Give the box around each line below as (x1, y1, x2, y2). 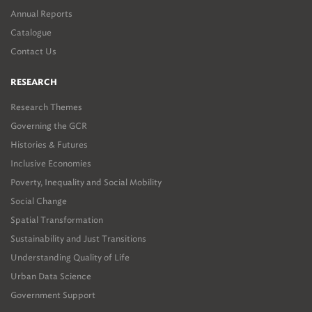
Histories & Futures (10, 139, 88, 150)
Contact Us (10, 46, 56, 56)
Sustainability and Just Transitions (10, 233, 146, 244)
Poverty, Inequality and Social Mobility (10, 177, 162, 187)
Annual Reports (10, 8, 72, 19)
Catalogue (10, 27, 52, 38)
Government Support (10, 290, 95, 300)
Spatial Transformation (10, 214, 103, 225)
